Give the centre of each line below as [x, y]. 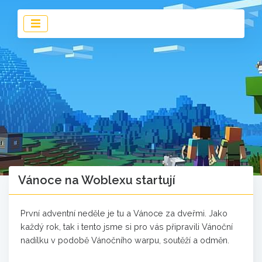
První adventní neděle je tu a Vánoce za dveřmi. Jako [124, 213]
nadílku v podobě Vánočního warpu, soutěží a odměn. [125, 240]
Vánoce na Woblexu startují [97, 180]
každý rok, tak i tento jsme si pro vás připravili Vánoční [127, 227]
